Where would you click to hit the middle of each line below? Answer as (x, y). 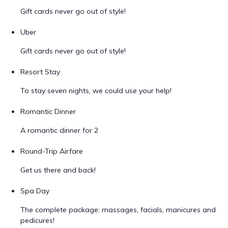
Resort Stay (40, 72)
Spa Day (35, 191)
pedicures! (37, 220)
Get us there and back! (58, 170)
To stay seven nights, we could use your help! (96, 91)
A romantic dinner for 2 (59, 130)
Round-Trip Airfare (52, 151)
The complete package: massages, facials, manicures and (118, 210)
